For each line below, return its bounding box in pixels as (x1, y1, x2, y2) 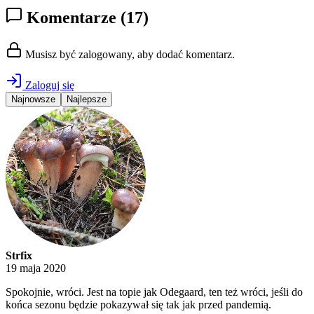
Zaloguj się (22, 79, 74, 92)
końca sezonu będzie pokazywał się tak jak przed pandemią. (6, 299, 271, 311)
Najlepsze (67, 94, 107, 105)
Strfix (6, 250, 32, 262)
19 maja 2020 (6, 262, 66, 275)
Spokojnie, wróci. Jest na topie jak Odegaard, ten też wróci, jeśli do (6, 286, 303, 299)
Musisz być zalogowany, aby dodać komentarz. (22, 48, 235, 61)
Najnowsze (11, 94, 55, 105)
